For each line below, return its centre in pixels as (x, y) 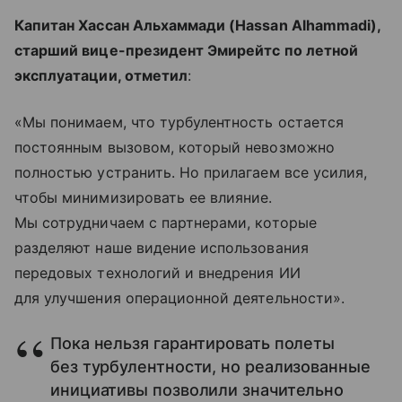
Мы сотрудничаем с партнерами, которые (166, 223)
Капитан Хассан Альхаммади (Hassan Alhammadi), (198, 26)
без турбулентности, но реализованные (210, 367)
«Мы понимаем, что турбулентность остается (179, 122)
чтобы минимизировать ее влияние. (144, 198)
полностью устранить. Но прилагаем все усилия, (191, 173)
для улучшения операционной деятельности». (179, 298)
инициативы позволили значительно (197, 390)
